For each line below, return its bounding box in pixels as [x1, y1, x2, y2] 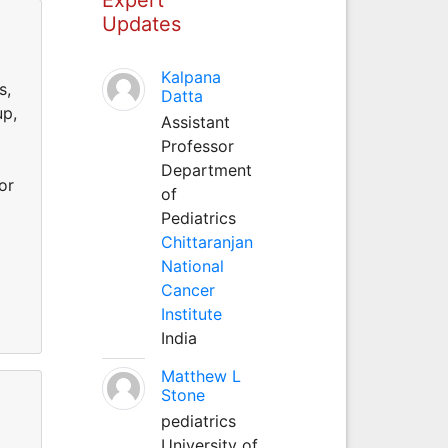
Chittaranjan [160, 231, 253, 252]
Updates [101, 11, 181, 36]
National [160, 255, 224, 276]
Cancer [160, 279, 215, 300]
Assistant [160, 111, 230, 132]
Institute [160, 303, 222, 324]
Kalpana [160, 66, 221, 87]
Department [160, 159, 252, 180]
